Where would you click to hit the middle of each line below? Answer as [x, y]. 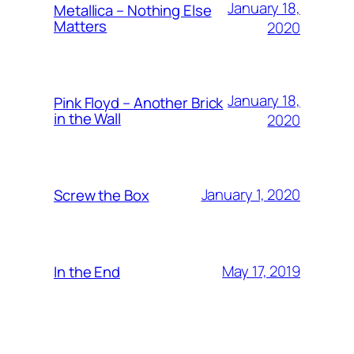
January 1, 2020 [250, 194]
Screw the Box [102, 195]
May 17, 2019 [261, 271]
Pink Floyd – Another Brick [139, 102]
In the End [87, 271]
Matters [81, 26]
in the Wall [87, 118]
